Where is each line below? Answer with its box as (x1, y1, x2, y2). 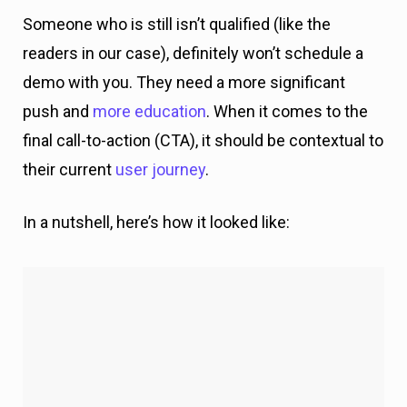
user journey (115, 10, 205, 30)
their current (23, 10, 115, 30)
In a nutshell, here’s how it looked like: (23, 63, 290, 83)
